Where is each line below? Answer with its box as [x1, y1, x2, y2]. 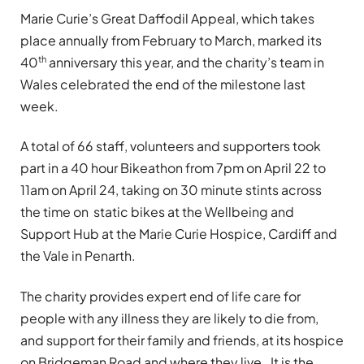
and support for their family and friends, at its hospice [20, 331, 344, 349]
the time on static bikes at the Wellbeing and [20, 203, 294, 221]
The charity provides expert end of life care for [20, 287, 301, 305]
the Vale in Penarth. [20, 247, 136, 265]
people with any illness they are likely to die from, [20, 309, 318, 327]
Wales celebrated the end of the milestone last [20, 76, 305, 93]
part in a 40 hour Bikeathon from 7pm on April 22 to [20, 159, 326, 177]
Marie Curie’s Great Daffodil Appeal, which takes [20, 9, 314, 27]
